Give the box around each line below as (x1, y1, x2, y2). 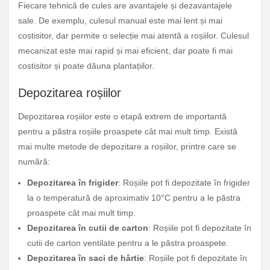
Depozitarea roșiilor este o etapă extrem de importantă (18, 111, 227, 122)
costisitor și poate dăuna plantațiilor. (18, 61, 154, 71)
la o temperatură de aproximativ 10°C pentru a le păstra (27, 193, 240, 203)
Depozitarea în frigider (27, 178, 118, 188)
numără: (18, 157, 50, 167)
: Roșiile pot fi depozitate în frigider (118, 178, 250, 188)
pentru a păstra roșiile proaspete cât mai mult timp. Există (18, 127, 237, 137)
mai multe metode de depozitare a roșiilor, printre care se (18, 142, 236, 152)
